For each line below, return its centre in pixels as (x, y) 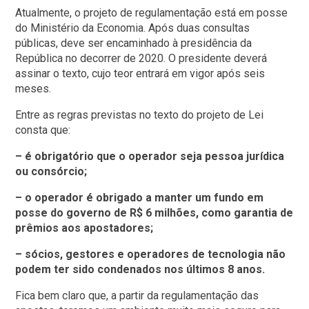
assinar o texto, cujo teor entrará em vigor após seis (140, 74)
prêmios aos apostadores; (84, 228)
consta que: (43, 130)
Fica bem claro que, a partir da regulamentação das (137, 296)
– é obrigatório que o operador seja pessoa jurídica (150, 157)
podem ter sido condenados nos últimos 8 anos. (140, 270)
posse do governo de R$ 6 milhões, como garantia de (154, 213)
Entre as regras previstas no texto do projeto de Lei (140, 115)
